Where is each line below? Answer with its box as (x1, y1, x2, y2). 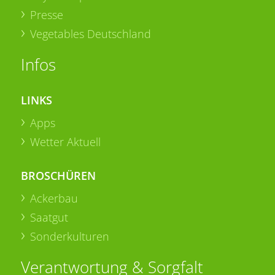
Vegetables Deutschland (29, 26, 151, 41)
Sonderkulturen (29, 228, 109, 244)
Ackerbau (29, 190, 78, 206)
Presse (29, 7, 63, 22)
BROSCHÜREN (20, 168, 96, 183)
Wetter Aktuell (29, 134, 101, 149)
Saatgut (29, 209, 68, 225)
